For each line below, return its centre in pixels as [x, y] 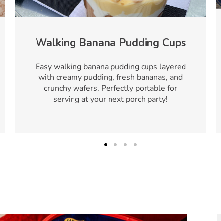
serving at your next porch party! [110, 99]
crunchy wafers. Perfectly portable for [110, 88]
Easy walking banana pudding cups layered [110, 66]
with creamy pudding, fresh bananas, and [110, 77]
